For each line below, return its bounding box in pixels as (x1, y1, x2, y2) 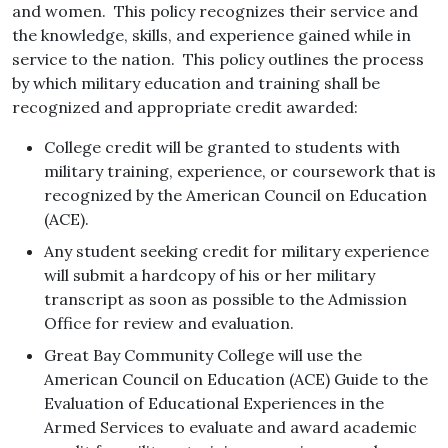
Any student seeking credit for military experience (44, 241, 429, 262)
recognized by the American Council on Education (44, 185, 427, 206)
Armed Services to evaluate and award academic (44, 417, 417, 438)
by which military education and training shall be (12, 73, 380, 94)
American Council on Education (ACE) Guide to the (44, 369, 428, 390)
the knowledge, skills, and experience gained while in (12, 25, 411, 46)
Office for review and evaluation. (44, 313, 298, 334)
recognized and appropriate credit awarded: (12, 97, 362, 118)
